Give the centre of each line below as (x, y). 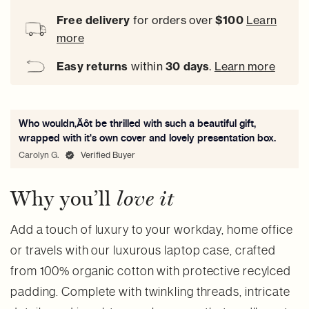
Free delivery (93, 20)
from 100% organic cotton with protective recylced (151, 271)
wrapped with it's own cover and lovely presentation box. (147, 138)
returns (107, 67)
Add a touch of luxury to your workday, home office (152, 230)
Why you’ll (63, 199)
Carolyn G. (39, 155)
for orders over (173, 20)
